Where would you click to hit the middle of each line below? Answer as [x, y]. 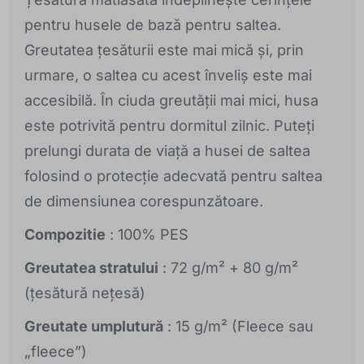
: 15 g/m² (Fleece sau [238, 327]
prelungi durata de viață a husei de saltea [167, 151]
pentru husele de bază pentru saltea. [153, 25]
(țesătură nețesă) [85, 293]
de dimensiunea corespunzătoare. [144, 201]
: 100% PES [147, 235]
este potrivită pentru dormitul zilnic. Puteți [169, 126]
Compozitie [65, 235]
